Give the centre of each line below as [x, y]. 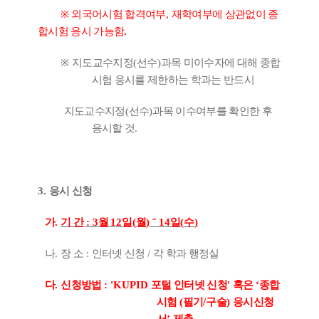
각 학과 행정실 [186, 254]
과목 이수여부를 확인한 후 [213, 111]
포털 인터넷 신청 [189, 285]
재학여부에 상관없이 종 [225, 15]
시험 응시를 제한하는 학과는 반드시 [173, 80]
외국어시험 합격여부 [119, 15]
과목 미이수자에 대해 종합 [220, 63]
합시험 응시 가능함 [81, 32]
